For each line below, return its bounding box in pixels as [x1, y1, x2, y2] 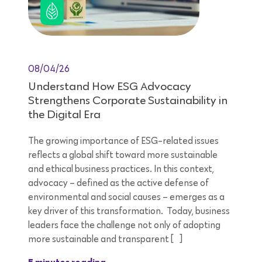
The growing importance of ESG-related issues [28, 136, 219, 146]
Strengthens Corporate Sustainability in [28, 95, 227, 107]
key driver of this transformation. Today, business [28, 206, 230, 216]
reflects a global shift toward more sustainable [28, 150, 218, 160]
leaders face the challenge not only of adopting [28, 220, 220, 230]
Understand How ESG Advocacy [28, 81, 191, 93]
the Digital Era [28, 109, 103, 121]
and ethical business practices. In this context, [28, 164, 214, 174]
